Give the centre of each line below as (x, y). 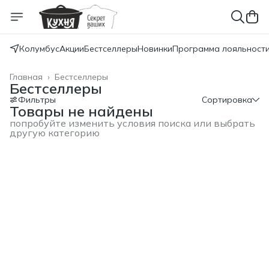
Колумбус (39, 49)
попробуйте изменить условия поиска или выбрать (132, 123)
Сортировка (227, 100)
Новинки (155, 49)
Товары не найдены (81, 111)
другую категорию (55, 133)
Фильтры (37, 100)
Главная (26, 77)
